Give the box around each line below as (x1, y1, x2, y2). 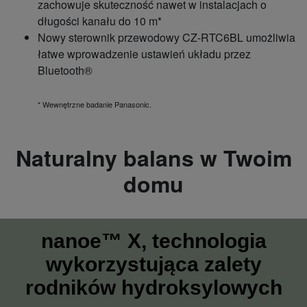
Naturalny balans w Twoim (15, 142, 292, 173)
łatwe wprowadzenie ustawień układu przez (38, 46, 251, 62)
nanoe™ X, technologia (40, 230, 267, 252)
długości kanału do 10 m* (38, 13, 162, 29)
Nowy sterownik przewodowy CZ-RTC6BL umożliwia (38, 29, 295, 45)
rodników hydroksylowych (25, 276, 282, 299)
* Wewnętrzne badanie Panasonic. (38, 99, 151, 110)
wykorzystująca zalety (45, 253, 262, 275)
